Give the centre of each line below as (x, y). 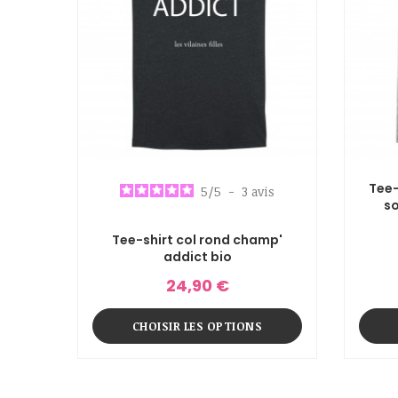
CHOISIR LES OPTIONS (197, 326)
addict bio (197, 257)
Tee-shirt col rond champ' (197, 240)
